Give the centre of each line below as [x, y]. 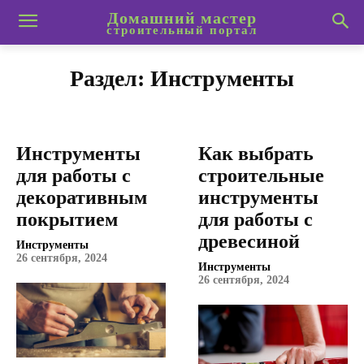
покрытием [67, 219]
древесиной [249, 241]
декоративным [82, 197]
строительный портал [182, 30]
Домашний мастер [182, 17]
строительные [261, 175]
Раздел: [110, 78]
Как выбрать [256, 154]
